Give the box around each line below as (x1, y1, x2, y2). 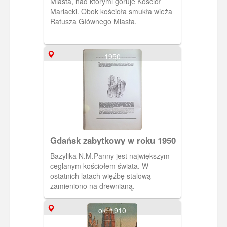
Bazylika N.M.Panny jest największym (50, 150, 170, 161)
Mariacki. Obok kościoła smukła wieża (50, 6, 172, 17)
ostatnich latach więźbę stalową (50, 171, 151, 181)
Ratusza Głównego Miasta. (50, 16, 137, 27)
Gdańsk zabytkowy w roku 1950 (50, 134, 176, 147)
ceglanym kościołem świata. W (50, 161, 148, 171)
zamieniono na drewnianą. (50, 181, 135, 192)
